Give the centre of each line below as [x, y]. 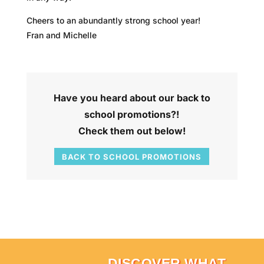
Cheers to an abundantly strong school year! [114, 20]
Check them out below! [132, 131]
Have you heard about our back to [132, 98]
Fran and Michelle [62, 35]
